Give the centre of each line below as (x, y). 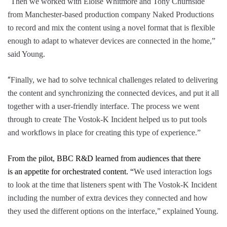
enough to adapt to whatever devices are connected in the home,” (111, 41)
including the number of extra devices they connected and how (108, 198)
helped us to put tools (172, 120)
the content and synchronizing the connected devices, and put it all (113, 93)
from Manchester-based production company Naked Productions (111, 15)
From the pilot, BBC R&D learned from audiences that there (104, 159)
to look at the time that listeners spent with (75, 185)
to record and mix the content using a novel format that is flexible (111, 28)
